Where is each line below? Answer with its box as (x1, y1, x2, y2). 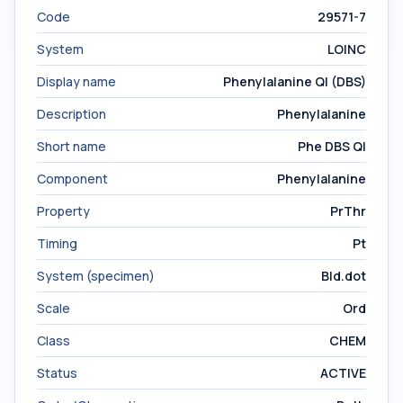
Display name (37, 73, 116, 90)
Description (37, 105, 106, 122)
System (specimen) (37, 267, 155, 284)
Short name (37, 138, 106, 155)
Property (37, 202, 90, 219)
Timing (37, 235, 77, 252)
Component (37, 170, 108, 187)
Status (37, 364, 77, 381)
